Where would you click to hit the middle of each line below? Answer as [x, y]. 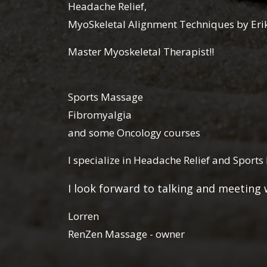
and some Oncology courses [134, 133]
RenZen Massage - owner [126, 234]
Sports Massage [105, 97]
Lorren [83, 216]
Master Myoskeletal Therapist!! [142, 52]
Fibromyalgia [100, 115]
